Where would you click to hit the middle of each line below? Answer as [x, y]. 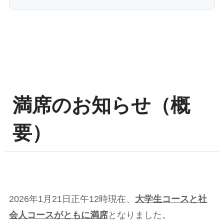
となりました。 [139, 215]
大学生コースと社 [171, 199]
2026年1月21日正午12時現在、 [72, 199]
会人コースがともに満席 [58, 215]
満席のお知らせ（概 [101, 105]
